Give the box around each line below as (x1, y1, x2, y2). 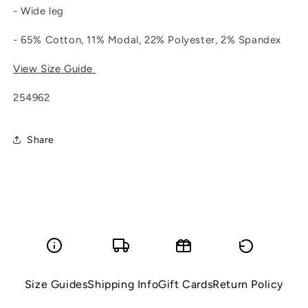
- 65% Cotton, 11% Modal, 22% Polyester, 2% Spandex (13, 34, 281, 47)
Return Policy (212, 278, 284, 291)
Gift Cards (158, 278, 213, 291)
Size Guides (24, 278, 88, 291)
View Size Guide (13, 63, 96, 76)
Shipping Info (87, 278, 159, 291)
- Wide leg (13, 5, 64, 18)
